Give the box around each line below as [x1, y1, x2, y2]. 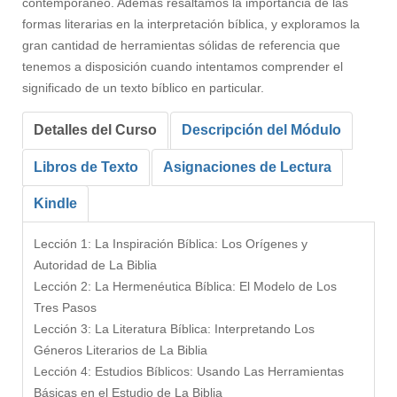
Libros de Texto [34, 160, 138, 175]
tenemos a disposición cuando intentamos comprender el [22, 59, 343, 74]
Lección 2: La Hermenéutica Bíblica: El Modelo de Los [34, 279, 337, 293]
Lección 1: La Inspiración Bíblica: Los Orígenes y [34, 237, 307, 251]
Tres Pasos [34, 300, 97, 315]
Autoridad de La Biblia [34, 258, 157, 272]
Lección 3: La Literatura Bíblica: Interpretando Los [34, 322, 315, 336]
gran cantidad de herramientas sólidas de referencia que [22, 38, 340, 52]
